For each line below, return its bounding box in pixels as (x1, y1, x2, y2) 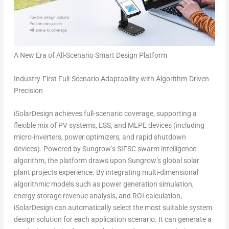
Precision (13, 86, 43, 95)
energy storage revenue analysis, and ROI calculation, (13, 191, 182, 200)
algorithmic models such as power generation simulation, (13, 179, 194, 188)
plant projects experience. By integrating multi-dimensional (13, 168, 198, 176)
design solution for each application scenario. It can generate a (13, 215, 212, 223)
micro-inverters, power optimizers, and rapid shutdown (13, 132, 186, 141)
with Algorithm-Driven (139, 74, 209, 83)
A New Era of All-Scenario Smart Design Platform (13, 51, 167, 60)
